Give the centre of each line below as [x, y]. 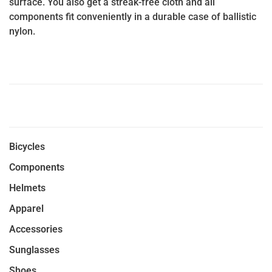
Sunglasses [34, 250]
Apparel [26, 209]
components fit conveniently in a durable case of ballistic [133, 17]
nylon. [22, 31]
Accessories [36, 229]
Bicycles [27, 147]
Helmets [27, 188]
